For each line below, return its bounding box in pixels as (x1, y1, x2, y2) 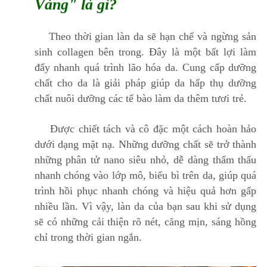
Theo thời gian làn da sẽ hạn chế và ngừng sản (34, 30, 257, 43)
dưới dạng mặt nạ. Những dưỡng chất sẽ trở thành (34, 138, 257, 151)
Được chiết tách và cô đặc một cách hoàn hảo (34, 123, 257, 135)
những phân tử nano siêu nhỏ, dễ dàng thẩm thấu (34, 154, 257, 166)
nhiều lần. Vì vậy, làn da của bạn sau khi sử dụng (34, 200, 257, 213)
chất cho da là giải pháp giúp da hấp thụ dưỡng (34, 77, 257, 89)
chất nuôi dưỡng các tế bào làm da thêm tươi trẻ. (34, 92, 247, 105)
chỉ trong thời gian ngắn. (34, 231, 142, 244)
